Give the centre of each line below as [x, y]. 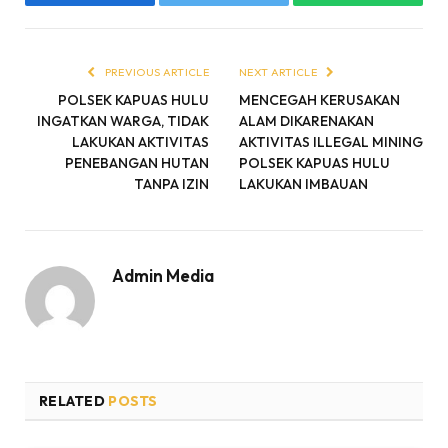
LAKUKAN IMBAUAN [303, 184]
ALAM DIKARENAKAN [306, 121]
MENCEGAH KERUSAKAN [319, 100]
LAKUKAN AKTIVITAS [140, 142]
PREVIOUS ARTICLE [155, 72]
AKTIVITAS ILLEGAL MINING [331, 142]
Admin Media [163, 276]
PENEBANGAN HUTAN [137, 163]
